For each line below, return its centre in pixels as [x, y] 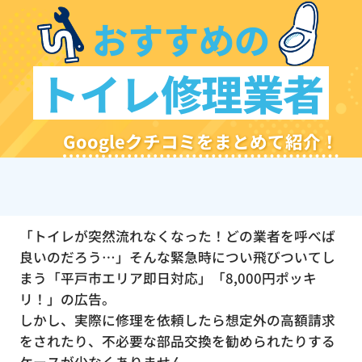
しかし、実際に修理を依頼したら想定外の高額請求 [177, 320]
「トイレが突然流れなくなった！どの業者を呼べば [177, 236]
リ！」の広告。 [67, 299]
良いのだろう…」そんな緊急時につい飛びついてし [177, 257]
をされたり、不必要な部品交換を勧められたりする [177, 341]
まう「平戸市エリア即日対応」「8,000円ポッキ [168, 278]
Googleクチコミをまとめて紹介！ [200, 141]
